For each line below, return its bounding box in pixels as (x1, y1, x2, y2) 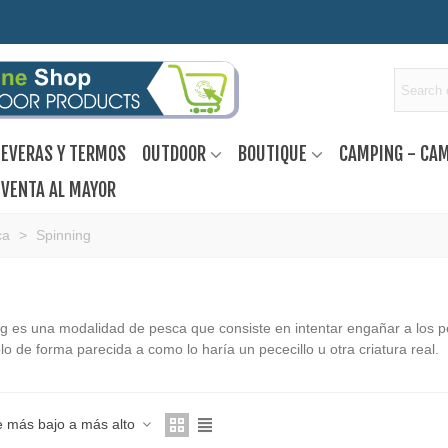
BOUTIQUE (237, 142, 307, 166)
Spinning (36, 227, 91, 243)
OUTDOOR (141, 142, 206, 166)
